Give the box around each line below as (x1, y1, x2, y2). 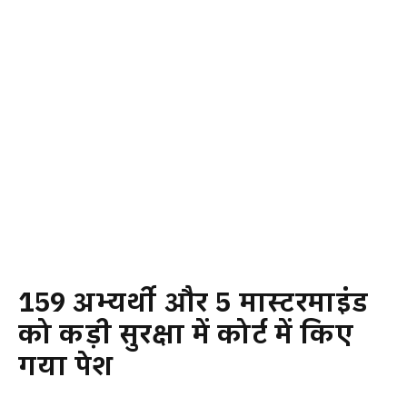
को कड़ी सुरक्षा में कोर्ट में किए (18, 315, 354, 355)
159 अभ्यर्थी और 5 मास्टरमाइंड (18, 283, 370, 323)
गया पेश (18, 347, 114, 387)
